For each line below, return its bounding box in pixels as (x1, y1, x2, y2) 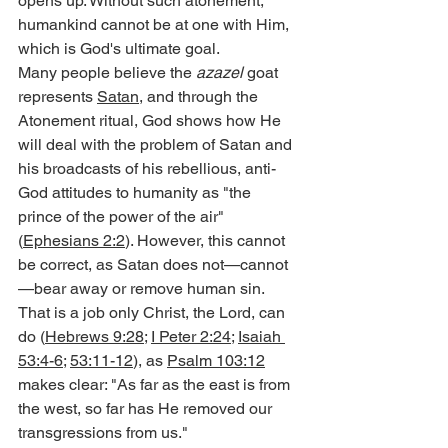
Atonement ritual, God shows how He (18, 111, 285, 131)
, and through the (139, 87, 262, 107)
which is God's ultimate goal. (18, 39, 220, 59)
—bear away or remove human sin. (18, 279, 268, 299)
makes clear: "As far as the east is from (18, 375, 294, 395)
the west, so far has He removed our (18, 399, 276, 419)
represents (18, 87, 97, 107)
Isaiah (238, 327, 285, 347)
